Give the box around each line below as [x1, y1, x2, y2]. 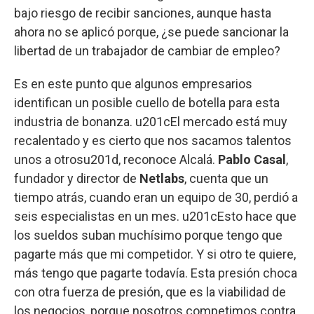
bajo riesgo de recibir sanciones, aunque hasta [14, 6, 271, 21]
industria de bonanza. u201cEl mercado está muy [14, 114, 287, 130]
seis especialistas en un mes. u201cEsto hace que [14, 209, 296, 224]
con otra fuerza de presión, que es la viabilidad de [14, 285, 286, 300]
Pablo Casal [218, 152, 286, 168]
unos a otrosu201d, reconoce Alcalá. [14, 152, 218, 168]
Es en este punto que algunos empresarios [14, 76, 252, 92]
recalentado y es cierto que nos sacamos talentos [14, 133, 292, 149]
